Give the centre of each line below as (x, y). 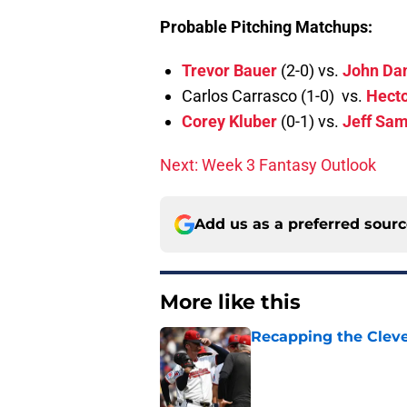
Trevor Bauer (229, 71)
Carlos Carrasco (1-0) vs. (274, 96)
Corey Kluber (229, 122)
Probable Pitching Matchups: (266, 27)
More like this (230, 303)
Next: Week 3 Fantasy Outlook (268, 165)
